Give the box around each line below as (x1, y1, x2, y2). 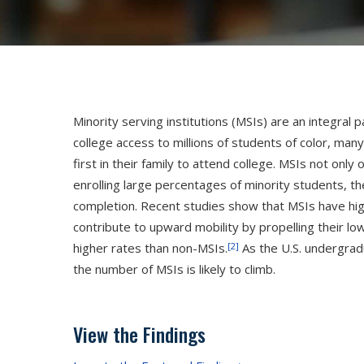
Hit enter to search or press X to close (73, 143, 290, 160)
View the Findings (73, 319, 206, 349)
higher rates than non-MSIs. (73, 240, 228, 256)
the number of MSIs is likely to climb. (73, 261, 276, 277)
